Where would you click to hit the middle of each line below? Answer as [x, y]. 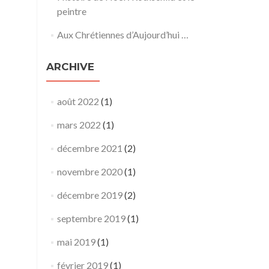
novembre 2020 [89, 171]
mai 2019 [76, 242]
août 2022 [78, 101]
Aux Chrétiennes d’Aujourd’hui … [122, 35]
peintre [71, 11]
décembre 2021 [89, 148]
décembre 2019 [89, 195]
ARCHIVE [70, 67]
